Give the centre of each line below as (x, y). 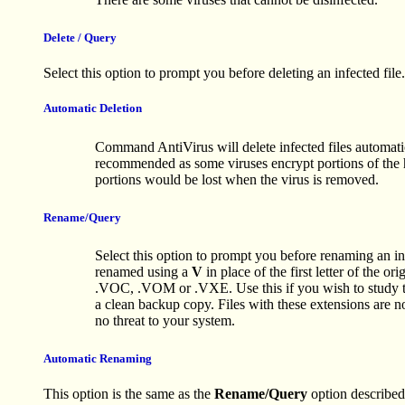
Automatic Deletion (93, 108)
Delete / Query (80, 38)
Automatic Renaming (98, 359)
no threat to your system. (165, 320)
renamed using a (143, 272)
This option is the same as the (129, 394)
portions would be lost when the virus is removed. (237, 179)
